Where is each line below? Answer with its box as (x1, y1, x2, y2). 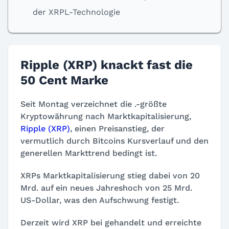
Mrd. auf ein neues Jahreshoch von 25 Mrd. (20, 183, 192, 193)
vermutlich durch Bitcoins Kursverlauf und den (20, 136, 209, 146)
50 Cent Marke (20, 73, 108, 87)
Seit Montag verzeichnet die (20, 99, 134, 109)
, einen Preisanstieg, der (70, 124, 165, 133)
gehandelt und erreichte (105, 218, 201, 227)
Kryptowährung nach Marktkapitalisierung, (20, 111, 191, 121)
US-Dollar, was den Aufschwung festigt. (20, 195, 179, 205)
